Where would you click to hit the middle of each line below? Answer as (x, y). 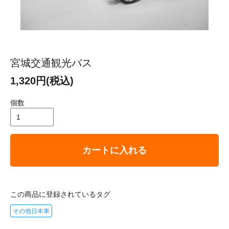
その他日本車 (31, 211)
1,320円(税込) (42, 81)
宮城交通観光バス (51, 63)
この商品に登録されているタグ (60, 194)
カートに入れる (114, 150)
